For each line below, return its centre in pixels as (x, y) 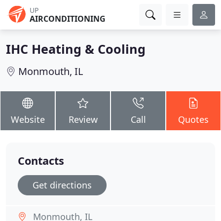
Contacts (41, 161)
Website (28, 119)
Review (83, 119)
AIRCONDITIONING (68, 19)
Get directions (62, 185)
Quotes (193, 119)
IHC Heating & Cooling (76, 49)
